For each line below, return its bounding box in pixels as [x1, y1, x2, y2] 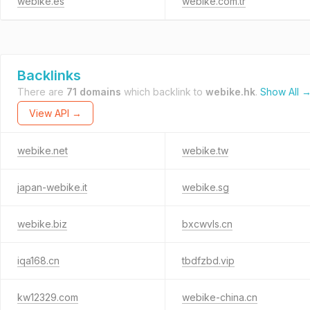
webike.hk [206, 86, 255, 98]
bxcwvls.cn [182, 218, 232, 230]
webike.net [17, 145, 68, 156]
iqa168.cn [17, 255, 60, 266]
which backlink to [121, 86, 206, 98]
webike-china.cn [182, 291, 257, 303]
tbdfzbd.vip [182, 255, 235, 266]
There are [17, 86, 66, 98]
